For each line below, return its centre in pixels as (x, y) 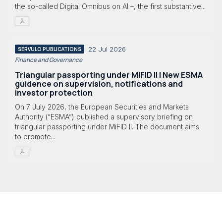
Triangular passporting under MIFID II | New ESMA (109, 75)
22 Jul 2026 (107, 49)
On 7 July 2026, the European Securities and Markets (102, 107)
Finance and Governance (49, 59)
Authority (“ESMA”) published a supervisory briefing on (104, 117)
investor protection (54, 92)
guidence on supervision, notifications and (99, 83)
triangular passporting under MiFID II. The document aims (107, 127)
